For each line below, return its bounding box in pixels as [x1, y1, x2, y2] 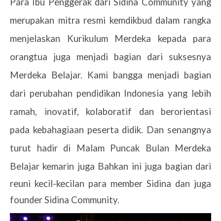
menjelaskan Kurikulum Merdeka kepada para [10, 33, 211, 44]
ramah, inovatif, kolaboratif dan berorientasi [10, 106, 211, 117]
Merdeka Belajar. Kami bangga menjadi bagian [10, 69, 211, 80]
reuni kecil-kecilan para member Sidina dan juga [10, 178, 211, 189]
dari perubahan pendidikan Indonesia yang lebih [10, 87, 211, 99]
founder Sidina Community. [10, 194, 119, 205]
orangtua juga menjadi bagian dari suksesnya [10, 51, 211, 62]
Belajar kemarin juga [10, 160, 98, 172]
